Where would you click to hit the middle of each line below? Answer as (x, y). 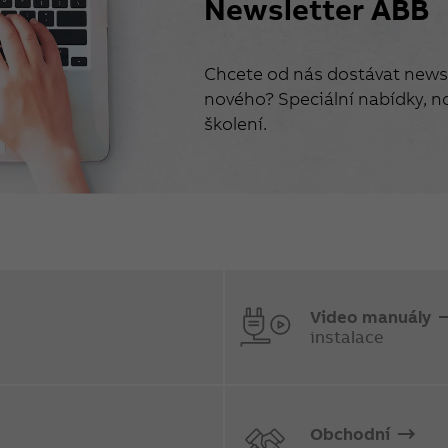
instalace (346, 336)
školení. (235, 123)
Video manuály (372, 316)
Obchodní (352, 433)
